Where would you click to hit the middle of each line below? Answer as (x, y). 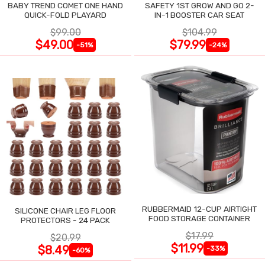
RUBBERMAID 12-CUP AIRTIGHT (200, 209)
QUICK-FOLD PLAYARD (66, 14)
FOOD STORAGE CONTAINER (200, 218)
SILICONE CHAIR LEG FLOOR (66, 211)
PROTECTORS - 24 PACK (66, 220)
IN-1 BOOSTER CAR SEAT (199, 14)
